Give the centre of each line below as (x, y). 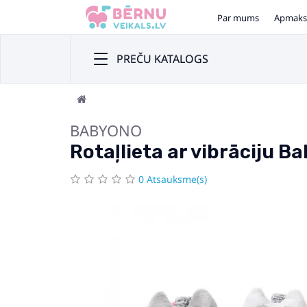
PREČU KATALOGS (162, 59)
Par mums (238, 18)
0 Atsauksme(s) (173, 179)
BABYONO (106, 130)
